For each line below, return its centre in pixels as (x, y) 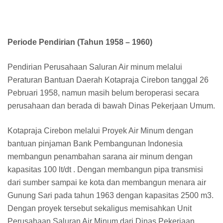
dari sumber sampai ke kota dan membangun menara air (107, 183)
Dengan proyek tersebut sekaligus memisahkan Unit (100, 209)
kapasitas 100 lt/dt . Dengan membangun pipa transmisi (105, 170)
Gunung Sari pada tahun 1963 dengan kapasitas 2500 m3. (111, 196)
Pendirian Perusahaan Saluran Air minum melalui (95, 67)
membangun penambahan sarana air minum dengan (100, 157)
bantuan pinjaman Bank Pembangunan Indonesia (95, 144)
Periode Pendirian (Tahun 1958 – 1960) (80, 42)
